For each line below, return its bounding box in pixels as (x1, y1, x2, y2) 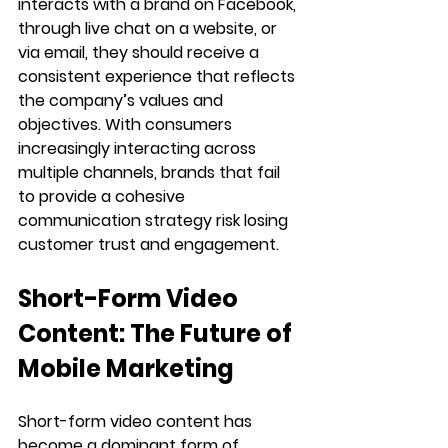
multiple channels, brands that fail (18, 160, 284, 184)
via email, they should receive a (18, 40, 263, 64)
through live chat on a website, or (18, 16, 281, 40)
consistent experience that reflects (18, 64, 299, 88)
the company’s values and (18, 88, 227, 112)
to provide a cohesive (18, 184, 189, 208)
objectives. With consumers (18, 112, 236, 136)
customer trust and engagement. (18, 232, 279, 256)
